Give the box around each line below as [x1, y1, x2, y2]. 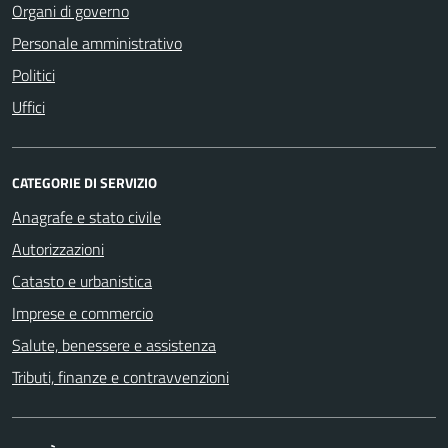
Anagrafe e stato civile [12, 204, 161, 229]
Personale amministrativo [12, 30, 182, 55]
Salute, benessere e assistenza [12, 332, 216, 357]
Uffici [12, 94, 45, 119]
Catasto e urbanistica [12, 268, 152, 293]
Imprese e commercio [12, 300, 153, 325]
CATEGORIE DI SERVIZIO [12, 171, 157, 193]
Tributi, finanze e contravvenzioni [12, 364, 229, 389]
